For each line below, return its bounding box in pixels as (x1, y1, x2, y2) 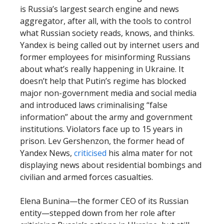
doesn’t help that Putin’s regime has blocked (20, 75, 186, 86)
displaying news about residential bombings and (20, 159, 201, 170)
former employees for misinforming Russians (20, 51, 190, 62)
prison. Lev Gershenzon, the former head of (20, 135, 184, 146)
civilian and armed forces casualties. (20, 171, 153, 182)
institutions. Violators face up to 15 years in (20, 123, 182, 134)
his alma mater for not (106, 147, 192, 158)
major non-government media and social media (20, 87, 196, 98)
